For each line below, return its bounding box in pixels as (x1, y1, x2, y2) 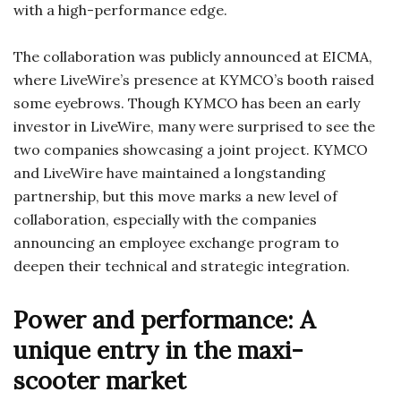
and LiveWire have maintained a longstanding (13, 164, 326, 183)
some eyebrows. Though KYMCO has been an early (13, 94, 360, 113)
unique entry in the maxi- (13, 335, 303, 366)
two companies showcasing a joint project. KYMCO (13, 141, 368, 159)
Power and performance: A (13, 304, 315, 336)
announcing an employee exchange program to (13, 234, 339, 252)
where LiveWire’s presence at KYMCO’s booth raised (13, 71, 374, 90)
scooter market (13, 365, 186, 397)
